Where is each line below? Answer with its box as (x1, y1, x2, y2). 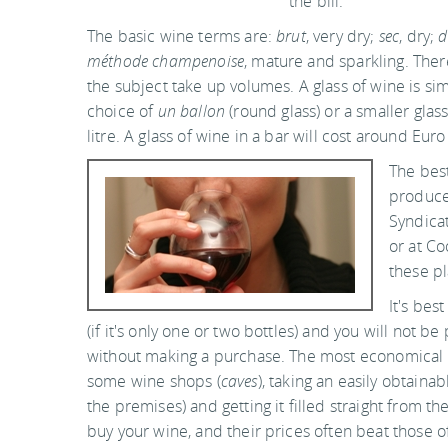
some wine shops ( (87, 370, 221, 392)
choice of (87, 100, 158, 122)
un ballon (157, 100, 226, 122)
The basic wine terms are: (87, 25, 277, 47)
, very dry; (305, 25, 379, 47)
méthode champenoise (87, 50, 245, 72)
